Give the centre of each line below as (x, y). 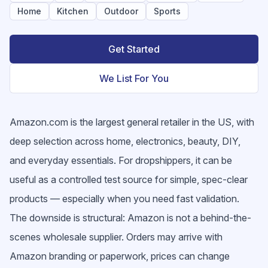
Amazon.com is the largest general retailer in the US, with (132, 122)
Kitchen (73, 11)
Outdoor (121, 11)
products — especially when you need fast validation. (124, 199)
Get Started (134, 49)
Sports (167, 11)
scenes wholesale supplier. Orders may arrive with (116, 237)
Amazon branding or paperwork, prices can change (120, 256)
